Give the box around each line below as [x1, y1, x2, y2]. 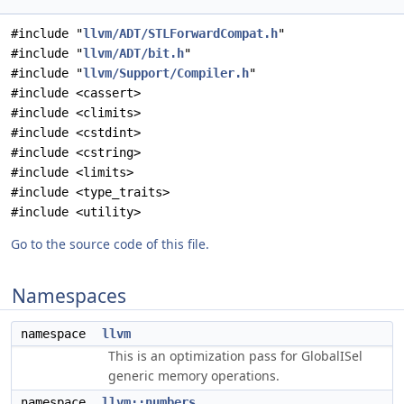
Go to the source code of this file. [11, 235, 209, 252]
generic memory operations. [108, 367, 280, 384]
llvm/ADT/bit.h [83, 46, 184, 60]
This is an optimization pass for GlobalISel [108, 347, 363, 364]
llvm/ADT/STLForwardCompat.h [83, 26, 278, 41]
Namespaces [12, 283, 126, 308]
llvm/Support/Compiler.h [83, 66, 249, 80]
